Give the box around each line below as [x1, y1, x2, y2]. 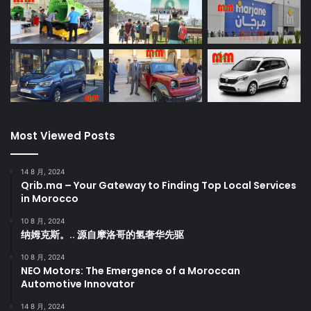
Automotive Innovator [21, 276, 135, 291]
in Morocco [21, 191, 78, 205]
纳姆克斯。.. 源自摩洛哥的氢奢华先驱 [21, 227, 184, 242]
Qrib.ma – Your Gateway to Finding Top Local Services [21, 178, 296, 192]
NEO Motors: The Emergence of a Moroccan [21, 263, 240, 278]
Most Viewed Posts [10, 128, 115, 143]
